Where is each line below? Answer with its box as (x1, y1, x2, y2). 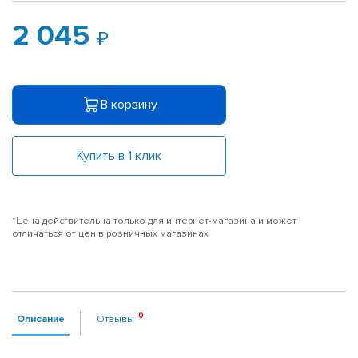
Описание (17, 312, 65, 325)
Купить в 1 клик (77, 147, 161, 164)
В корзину (100, 96, 157, 113)
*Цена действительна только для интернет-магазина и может (12, 214, 296, 227)
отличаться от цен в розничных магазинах (12, 227, 209, 240)
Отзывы (97, 312, 134, 325)
